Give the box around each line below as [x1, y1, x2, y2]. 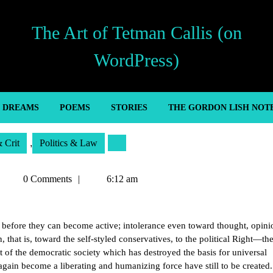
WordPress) [94, 49, 179, 70]
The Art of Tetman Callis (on [31, 22, 242, 43]
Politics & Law [40, 138, 97, 148]
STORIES [110, 103, 147, 112]
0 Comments [21, 174, 72, 184]
